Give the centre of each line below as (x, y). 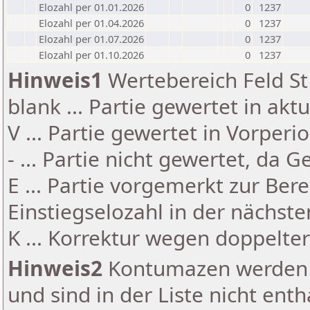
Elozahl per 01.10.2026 (91, 55)
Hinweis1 (55, 80)
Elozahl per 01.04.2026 (91, 23)
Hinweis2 (55, 268)
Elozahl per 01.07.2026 (91, 39)
